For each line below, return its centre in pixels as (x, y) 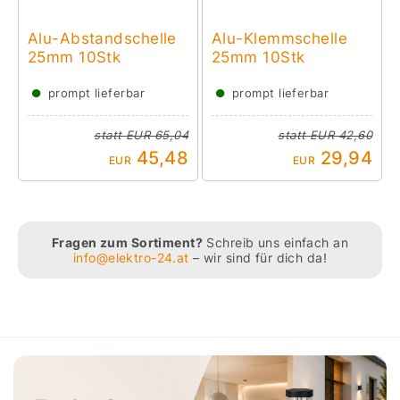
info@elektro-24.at (131, 258)
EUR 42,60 (341, 135)
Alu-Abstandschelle (102, 38)
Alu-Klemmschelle (279, 38)
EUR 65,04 (157, 135)
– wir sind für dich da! (258, 258)
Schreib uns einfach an (275, 243)
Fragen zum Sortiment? (127, 243)
